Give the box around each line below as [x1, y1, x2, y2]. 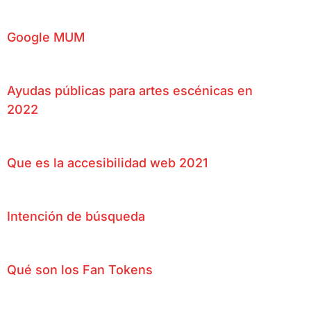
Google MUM [7, 29, 85, 44]
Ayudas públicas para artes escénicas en [7, 83, 253, 98]
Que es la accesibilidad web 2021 [7, 155, 208, 170]
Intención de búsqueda [7, 208, 145, 224]
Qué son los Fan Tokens [7, 262, 153, 277]
